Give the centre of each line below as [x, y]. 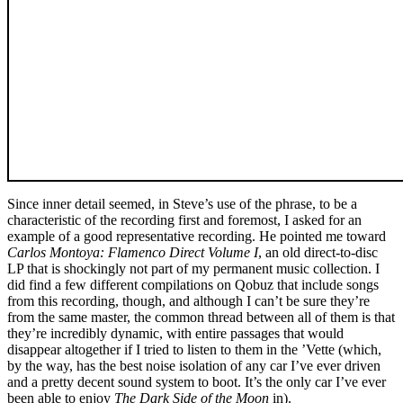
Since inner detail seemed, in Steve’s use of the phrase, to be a [182, 203]
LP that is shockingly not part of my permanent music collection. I [193, 268]
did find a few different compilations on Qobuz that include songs [193, 284]
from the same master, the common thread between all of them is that [201, 317]
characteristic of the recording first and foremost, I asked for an [184, 219]
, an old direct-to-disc [318, 252]
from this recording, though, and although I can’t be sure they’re [188, 300]
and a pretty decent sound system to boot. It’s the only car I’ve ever [197, 381]
